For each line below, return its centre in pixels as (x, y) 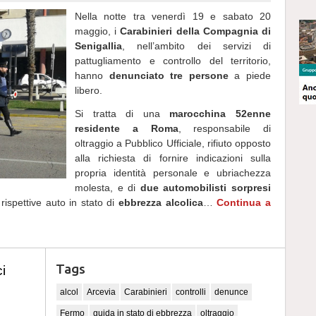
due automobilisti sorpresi (206, 188)
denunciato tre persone (169, 75)
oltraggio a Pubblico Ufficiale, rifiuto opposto (173, 143)
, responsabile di (224, 128)
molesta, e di (108, 188)
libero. (89, 90)
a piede (250, 75)
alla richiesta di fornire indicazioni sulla (173, 158)
